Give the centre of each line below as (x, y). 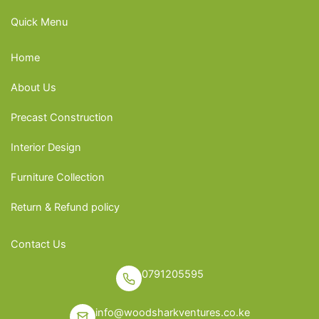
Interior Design (46, 147)
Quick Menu (39, 22)
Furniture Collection (58, 177)
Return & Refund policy (65, 207)
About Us (33, 87)
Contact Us (38, 244)
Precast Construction (62, 117)
